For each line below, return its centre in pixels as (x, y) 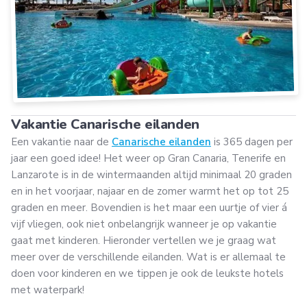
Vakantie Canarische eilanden (105, 124)
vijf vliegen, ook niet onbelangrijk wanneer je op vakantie (144, 224)
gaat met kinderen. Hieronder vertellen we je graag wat (144, 240)
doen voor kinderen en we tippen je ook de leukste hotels (147, 273)
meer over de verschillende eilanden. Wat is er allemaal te (148, 257)
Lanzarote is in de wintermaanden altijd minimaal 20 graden (151, 174)
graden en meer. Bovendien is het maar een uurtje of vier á (149, 207)
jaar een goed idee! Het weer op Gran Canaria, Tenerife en (148, 158)
